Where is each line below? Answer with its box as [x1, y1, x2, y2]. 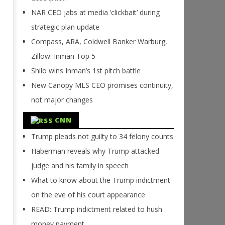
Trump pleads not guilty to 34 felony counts [31, 132, 173, 142]
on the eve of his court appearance [31, 190, 145, 200]
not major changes [31, 95, 93, 105]
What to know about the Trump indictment [31, 175, 170, 185]
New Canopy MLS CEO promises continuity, [31, 80, 173, 90]
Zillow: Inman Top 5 [31, 51, 95, 61]
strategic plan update [31, 22, 99, 32]
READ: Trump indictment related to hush [31, 204, 162, 214]
